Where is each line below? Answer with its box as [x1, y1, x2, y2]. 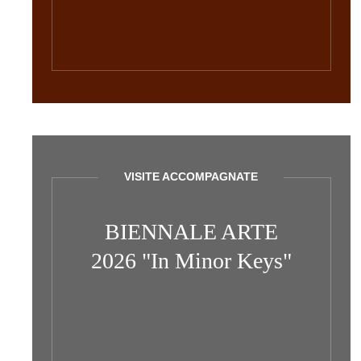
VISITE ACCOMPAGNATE [124, 170, 259, 183]
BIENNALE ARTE [104, 219, 278, 244]
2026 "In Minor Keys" [90, 248, 292, 273]
